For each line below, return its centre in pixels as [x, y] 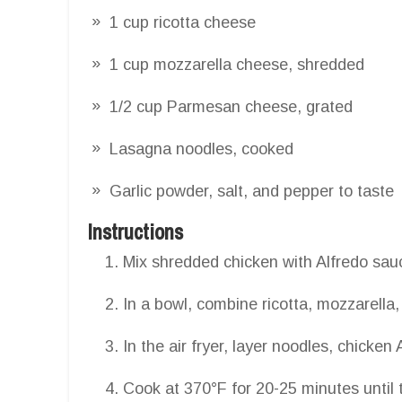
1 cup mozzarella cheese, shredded [237, 64]
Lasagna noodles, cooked [201, 149]
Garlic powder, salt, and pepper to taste [252, 191]
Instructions [135, 231]
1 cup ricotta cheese [183, 22]
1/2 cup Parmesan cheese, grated [231, 106]
